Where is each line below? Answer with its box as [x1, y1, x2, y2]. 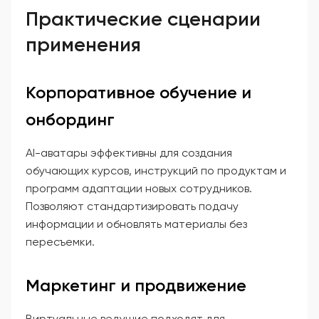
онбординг [26, 108, 115, 130]
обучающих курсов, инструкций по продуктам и [26, 163, 286, 177]
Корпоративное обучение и [26, 81, 251, 103]
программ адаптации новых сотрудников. [26, 181, 252, 195]
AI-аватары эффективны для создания [26, 145, 232, 159]
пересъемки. [26, 234, 95, 249]
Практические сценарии [26, 6, 261, 31]
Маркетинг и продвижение [26, 274, 246, 296]
